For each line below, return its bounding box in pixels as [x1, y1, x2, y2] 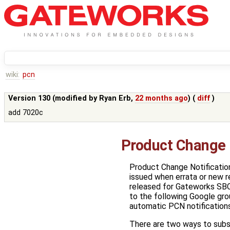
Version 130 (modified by [8, 94, 100, 103]
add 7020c [8, 108, 44, 118]
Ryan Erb [99, 94, 131, 103]
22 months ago [135, 94, 188, 103]
